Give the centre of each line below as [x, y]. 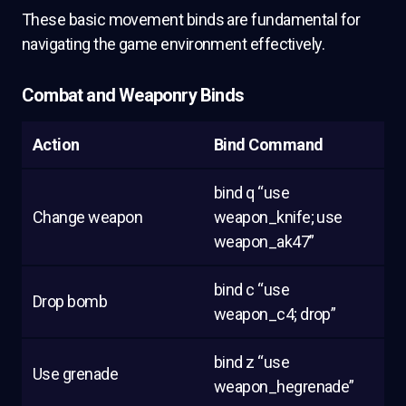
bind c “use [252, 290]
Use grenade [76, 374]
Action [56, 145]
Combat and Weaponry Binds [133, 95]
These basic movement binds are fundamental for [191, 19]
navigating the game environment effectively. [174, 44]
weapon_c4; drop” [275, 314]
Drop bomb [70, 301]
